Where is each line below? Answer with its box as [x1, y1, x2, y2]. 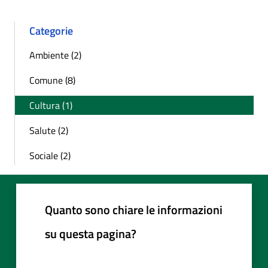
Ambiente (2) [29, 47, 81, 62]
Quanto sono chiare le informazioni [45, 200, 223, 219]
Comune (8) [29, 72, 75, 87]
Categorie [29, 22, 73, 39]
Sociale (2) [29, 148, 71, 163]
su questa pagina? [45, 224, 136, 243]
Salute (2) [29, 123, 68, 138]
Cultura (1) [29, 98, 72, 112]
